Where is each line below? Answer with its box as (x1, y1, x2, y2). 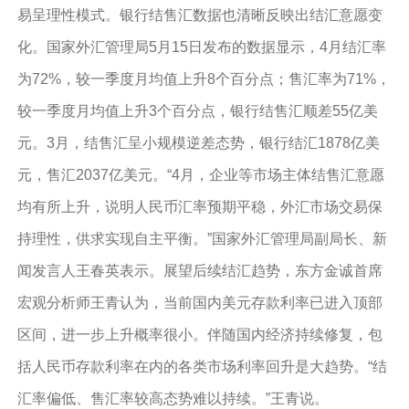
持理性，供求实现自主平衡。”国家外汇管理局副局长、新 (16, 231, 387, 246)
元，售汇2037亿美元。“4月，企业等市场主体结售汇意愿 (16, 167, 384, 183)
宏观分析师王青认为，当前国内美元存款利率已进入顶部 (16, 295, 383, 310)
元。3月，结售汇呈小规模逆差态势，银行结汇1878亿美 (16, 135, 380, 151)
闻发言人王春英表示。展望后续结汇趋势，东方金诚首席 (16, 263, 383, 278)
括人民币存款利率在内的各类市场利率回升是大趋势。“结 (16, 359, 387, 374)
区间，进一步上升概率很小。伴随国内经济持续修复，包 (16, 327, 383, 342)
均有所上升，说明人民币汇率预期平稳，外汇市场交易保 (16, 199, 383, 215)
